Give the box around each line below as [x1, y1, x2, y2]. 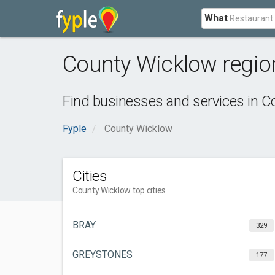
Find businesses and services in [63, 93, 261, 110]
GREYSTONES [72, 249, 133, 260]
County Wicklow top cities [72, 185, 166, 195]
